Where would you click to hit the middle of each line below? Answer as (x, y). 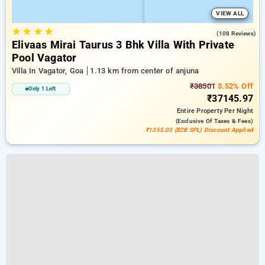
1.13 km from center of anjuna (145, 71)
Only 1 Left (42, 89)
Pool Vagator (44, 58)
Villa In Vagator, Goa (49, 71)
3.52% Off (234, 86)
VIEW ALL (230, 13)
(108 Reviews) (236, 33)
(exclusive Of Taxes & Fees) (214, 121)
